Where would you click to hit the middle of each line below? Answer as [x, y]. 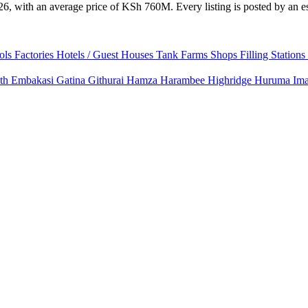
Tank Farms [183, 54]
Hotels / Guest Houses [106, 54]
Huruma [274, 80]
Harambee [184, 80]
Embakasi [34, 80]
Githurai [107, 80]
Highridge [231, 80]
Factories [35, 54]
